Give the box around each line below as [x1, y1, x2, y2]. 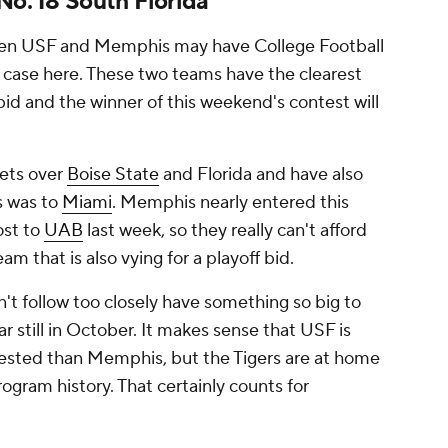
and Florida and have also [159, 163, 363, 187]
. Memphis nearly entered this [112, 191, 349, 215]
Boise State [67, 163, 159, 187]
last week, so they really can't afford [83, 219, 367, 243]
